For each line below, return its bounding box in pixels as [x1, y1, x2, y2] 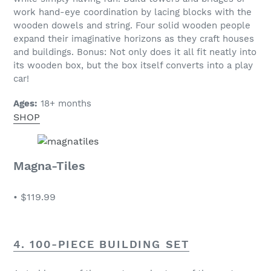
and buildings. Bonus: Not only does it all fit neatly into [13, 46, 256, 57]
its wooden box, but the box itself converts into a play [13, 59, 253, 71]
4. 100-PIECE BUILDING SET [13, 237, 189, 250]
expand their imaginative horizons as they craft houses [13, 33, 254, 44]
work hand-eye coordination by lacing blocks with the [13, 6, 252, 18]
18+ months [38, 98, 91, 109]
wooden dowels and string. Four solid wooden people [13, 19, 250, 31]
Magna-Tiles [13, 158, 85, 174]
